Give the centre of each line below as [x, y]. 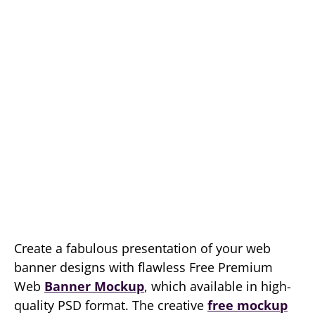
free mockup [247, 305]
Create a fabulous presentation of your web [142, 248]
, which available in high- [218, 286]
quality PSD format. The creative [111, 305]
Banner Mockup [94, 286]
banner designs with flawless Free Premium [143, 267]
